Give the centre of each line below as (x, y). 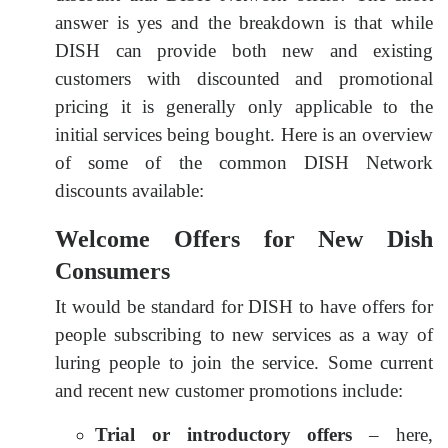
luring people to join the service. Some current (244, 362)
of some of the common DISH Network (244, 162)
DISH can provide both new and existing (244, 50)
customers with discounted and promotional (244, 78)
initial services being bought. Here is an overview (244, 134)
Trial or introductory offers (224, 434)
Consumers (112, 270)
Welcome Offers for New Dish (244, 238)
